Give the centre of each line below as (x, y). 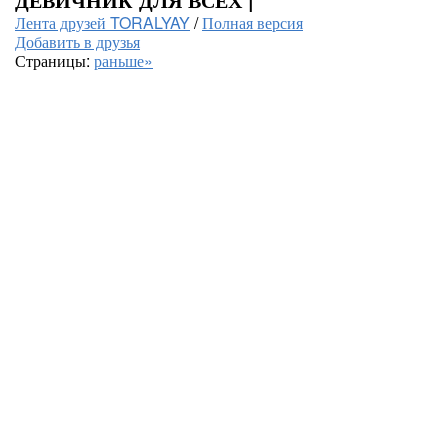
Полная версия (252, 22)
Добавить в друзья (77, 41)
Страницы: (54, 60)
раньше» (123, 60)
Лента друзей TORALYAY (102, 22)
